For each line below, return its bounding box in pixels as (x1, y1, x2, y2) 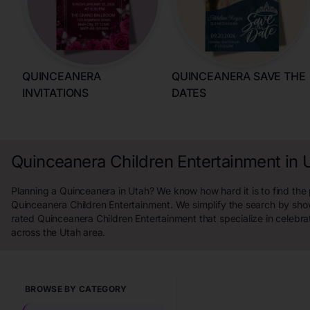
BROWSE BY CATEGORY (25, 284, 127, 294)
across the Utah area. (11, 226, 106, 238)
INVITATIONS (22, 86, 89, 100)
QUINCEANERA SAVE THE (172, 69, 306, 83)
